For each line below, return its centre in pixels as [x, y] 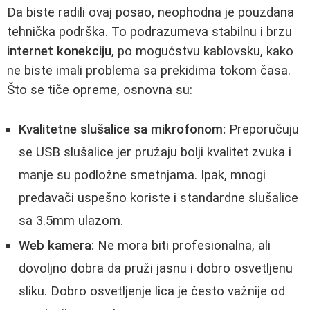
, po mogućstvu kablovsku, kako [202, 52]
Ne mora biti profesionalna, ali [182, 245]
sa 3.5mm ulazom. [71, 220]
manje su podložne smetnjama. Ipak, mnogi [142, 175]
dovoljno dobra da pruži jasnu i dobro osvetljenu [156, 268]
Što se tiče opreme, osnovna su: [100, 90]
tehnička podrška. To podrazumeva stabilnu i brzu [149, 32]
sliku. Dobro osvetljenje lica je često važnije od [152, 291]
